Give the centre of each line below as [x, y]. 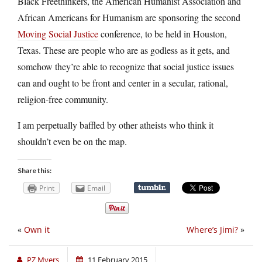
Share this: [35, 170]
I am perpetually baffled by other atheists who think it [116, 125]
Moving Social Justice [58, 33]
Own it [37, 230]
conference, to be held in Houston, [163, 33]
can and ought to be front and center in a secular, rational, [123, 82]
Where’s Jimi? [212, 230]
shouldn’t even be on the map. [72, 141]
